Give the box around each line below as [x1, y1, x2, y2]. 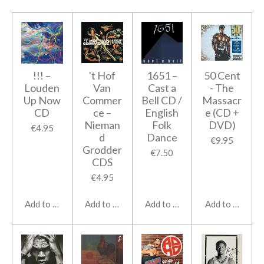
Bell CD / [141, 93, 183, 107]
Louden [24, 81, 60, 94]
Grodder [82, 143, 122, 156]
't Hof [88, 68, 115, 82]
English [145, 105, 179, 119]
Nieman [84, 118, 120, 131]
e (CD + [204, 105, 239, 119]
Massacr [202, 93, 242, 107]
